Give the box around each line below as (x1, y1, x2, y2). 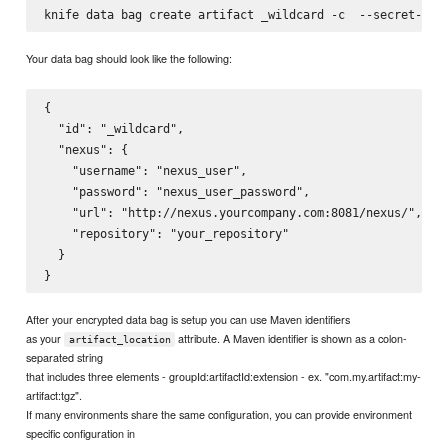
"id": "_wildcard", (43, 120, 184, 136)
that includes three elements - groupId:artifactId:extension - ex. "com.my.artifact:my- (26, 368, 422, 385)
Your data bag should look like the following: (26, 50, 233, 67)
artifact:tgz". (26, 387, 83, 404)
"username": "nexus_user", (43, 162, 247, 178)
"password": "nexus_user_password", (43, 183, 310, 199)
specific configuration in (26, 425, 136, 442)
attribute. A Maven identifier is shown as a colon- (175, 330, 408, 347)
